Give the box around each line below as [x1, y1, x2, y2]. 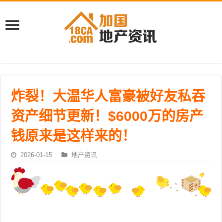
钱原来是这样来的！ [11, 128, 136, 144]
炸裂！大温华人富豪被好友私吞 [11, 89, 206, 104]
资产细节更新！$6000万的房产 [11, 109, 204, 124]
